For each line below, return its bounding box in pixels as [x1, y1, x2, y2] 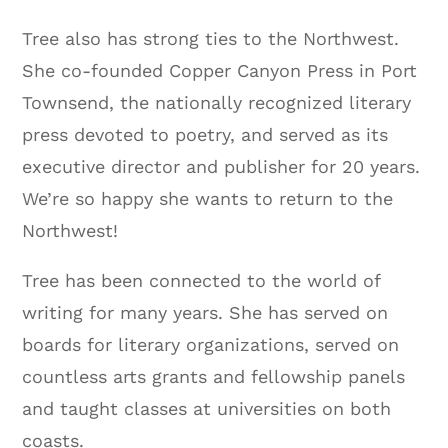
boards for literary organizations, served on [22, 333, 400, 355]
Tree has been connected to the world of [22, 269, 381, 291]
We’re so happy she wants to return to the [22, 187, 394, 209]
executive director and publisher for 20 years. [22, 155, 421, 177]
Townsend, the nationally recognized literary [22, 91, 412, 113]
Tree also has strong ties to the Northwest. [22, 27, 400, 49]
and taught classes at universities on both [22, 397, 392, 419]
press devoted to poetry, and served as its [22, 123, 389, 145]
